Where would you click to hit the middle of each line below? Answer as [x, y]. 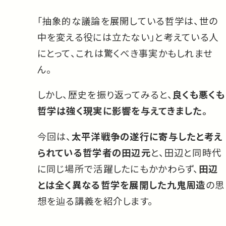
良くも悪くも [199, 95]
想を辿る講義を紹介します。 [95, 201]
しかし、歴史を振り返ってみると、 [105, 95]
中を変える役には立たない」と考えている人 [128, 37]
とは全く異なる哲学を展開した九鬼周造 [121, 184]
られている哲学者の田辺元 [94, 152]
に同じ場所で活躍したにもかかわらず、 [118, 168]
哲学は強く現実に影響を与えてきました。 [122, 111]
